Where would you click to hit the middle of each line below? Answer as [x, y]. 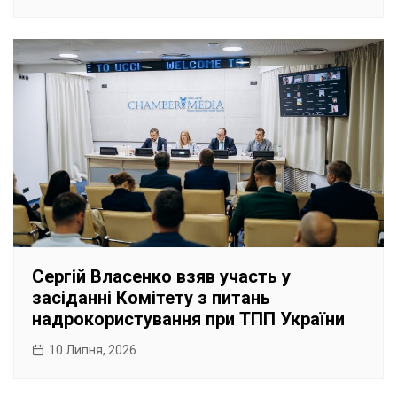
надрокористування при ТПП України [188, 319]
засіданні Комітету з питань [151, 298]
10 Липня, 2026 [93, 350]
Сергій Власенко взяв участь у [161, 277]
